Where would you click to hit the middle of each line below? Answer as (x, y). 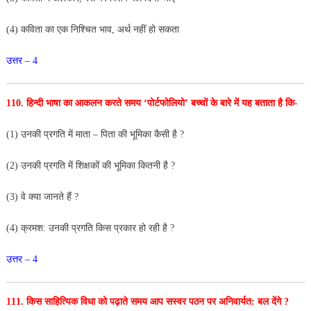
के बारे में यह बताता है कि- (254, 103)
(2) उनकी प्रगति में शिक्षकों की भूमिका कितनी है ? (90, 165)
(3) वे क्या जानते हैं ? (43, 196)
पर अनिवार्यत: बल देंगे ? (247, 301)
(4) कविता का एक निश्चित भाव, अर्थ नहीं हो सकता (92, 29)
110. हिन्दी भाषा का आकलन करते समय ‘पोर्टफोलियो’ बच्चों (108, 103)
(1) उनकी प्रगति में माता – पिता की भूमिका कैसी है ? (95, 134)
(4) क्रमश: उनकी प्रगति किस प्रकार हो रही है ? (90, 228)
